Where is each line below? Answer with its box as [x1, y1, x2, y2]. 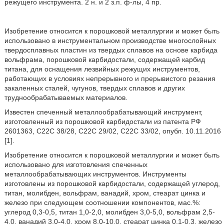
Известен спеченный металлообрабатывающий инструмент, [4, 107, 202, 116]
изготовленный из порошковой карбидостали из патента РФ [4, 117, 201, 125]
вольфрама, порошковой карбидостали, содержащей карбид [4, 55, 205, 63]
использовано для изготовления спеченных [4, 160, 147, 168]
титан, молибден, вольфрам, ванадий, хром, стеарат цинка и [4, 188, 205, 197]
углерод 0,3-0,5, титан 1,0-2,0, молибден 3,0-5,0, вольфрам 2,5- [4, 207, 215, 216]
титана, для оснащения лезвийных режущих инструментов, [4, 64, 200, 73]
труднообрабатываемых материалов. [4, 93, 127, 101]
